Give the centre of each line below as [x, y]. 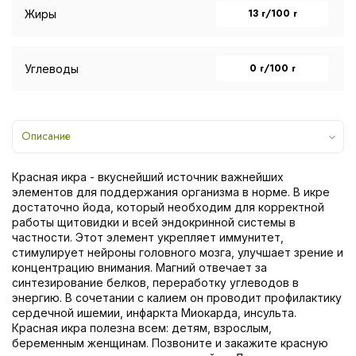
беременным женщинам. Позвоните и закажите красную [170, 342]
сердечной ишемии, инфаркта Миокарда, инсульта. [154, 312]
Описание [46, 135]
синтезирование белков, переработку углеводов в [155, 282]
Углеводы [52, 68]
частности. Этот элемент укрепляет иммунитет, [148, 237]
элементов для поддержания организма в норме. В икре [171, 192]
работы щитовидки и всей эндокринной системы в [154, 222]
